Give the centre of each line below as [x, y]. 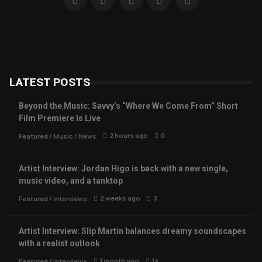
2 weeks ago [120, 198]
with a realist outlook [59, 243]
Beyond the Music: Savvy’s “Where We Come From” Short [128, 106]
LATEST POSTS [50, 82]
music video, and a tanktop [71, 181]
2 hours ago [129, 135]
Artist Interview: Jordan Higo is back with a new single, [123, 168]
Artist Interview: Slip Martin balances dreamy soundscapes [132, 231]
